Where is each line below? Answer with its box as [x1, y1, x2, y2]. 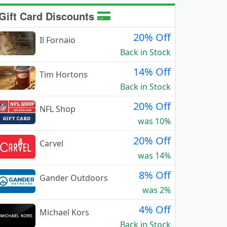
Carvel [40, 138, 63, 149]
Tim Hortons [40, 69, 88, 80]
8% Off [139, 168, 171, 182]
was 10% [138, 116, 171, 127]
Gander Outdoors [40, 172, 108, 183]
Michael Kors [40, 207, 89, 218]
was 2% [142, 184, 171, 196]
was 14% [138, 150, 171, 161]
